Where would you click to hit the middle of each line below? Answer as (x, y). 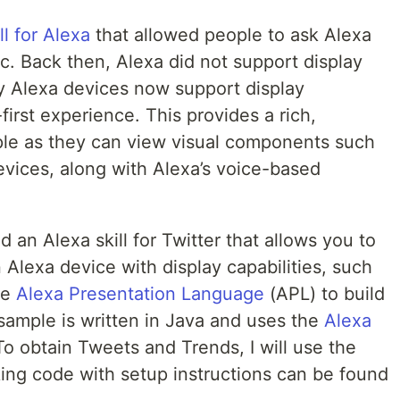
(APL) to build (325, 294)
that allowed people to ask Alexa (231, 35)
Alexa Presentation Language (140, 294)
